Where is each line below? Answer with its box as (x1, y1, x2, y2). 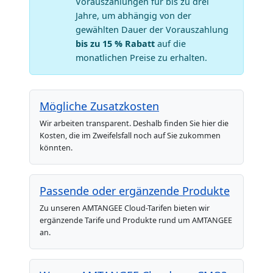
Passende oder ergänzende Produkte (40, 183, 230, 198)
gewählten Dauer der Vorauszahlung (76, 23, 229, 35)
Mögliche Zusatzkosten (40, 98, 159, 113)
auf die (157, 37, 186, 49)
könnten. (40, 142, 73, 153)
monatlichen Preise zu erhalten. (76, 51, 208, 63)
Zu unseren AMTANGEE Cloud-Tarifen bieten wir (40, 202, 210, 213)
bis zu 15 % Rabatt (76, 37, 158, 49)
